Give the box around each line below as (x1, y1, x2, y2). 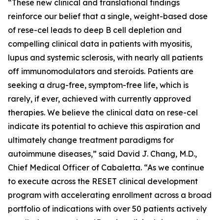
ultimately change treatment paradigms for (8, 135, 174, 145)
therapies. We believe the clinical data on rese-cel (8, 108, 198, 117)
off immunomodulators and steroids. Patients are (8, 66, 193, 76)
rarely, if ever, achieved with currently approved (8, 94, 191, 104)
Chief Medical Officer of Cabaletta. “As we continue (8, 163, 204, 172)
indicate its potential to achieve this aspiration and (8, 121, 200, 131)
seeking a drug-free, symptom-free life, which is (8, 80, 189, 90)
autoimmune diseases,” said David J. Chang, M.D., (8, 149, 197, 159)
